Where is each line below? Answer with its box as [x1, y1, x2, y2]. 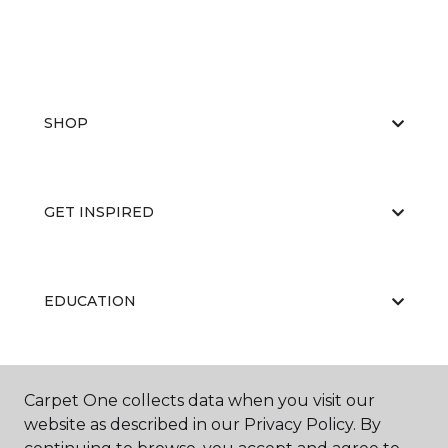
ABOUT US [44, 381, 122, 399]
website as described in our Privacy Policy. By [24, 415, 381, 434]
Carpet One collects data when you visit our [24, 391, 375, 410]
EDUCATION [44, 292, 136, 310]
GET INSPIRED [44, 203, 154, 221]
